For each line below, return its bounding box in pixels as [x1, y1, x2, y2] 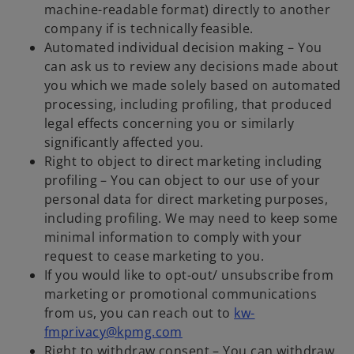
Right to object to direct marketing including [44, 153, 322, 171]
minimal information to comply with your [44, 228, 303, 247]
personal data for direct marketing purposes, [44, 190, 329, 209]
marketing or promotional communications [44, 285, 318, 303]
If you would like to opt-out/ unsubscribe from [44, 266, 334, 284]
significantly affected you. [44, 134, 204, 152]
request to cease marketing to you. [44, 247, 264, 265]
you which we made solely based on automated [44, 77, 341, 95]
